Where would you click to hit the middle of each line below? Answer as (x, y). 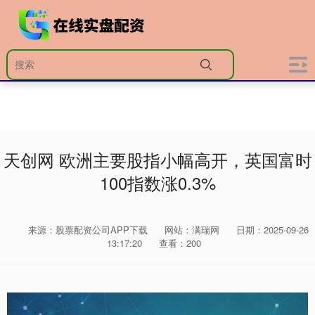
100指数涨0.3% (157, 183)
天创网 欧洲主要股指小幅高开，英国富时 (157, 160)
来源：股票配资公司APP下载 (89, 230)
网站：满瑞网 (192, 230)
